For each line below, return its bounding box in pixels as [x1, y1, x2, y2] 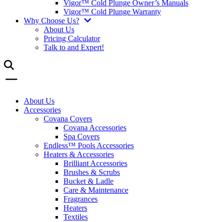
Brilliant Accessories [63, 159, 127, 168]
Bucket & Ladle [63, 177, 113, 186]
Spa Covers [63, 132, 100, 141]
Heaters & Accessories [44, 150, 114, 159]
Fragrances [63, 195, 98, 204]
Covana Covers [44, 114, 92, 123]
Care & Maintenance [63, 186, 128, 195]
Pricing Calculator [44, 34, 100, 43]
